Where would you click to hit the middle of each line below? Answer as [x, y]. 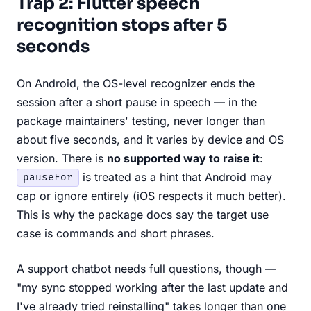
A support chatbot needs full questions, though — [146, 268]
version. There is [62, 158]
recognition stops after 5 [122, 25]
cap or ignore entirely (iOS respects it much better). [151, 195]
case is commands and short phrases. [116, 233]
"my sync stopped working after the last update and [152, 287]
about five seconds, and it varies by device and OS [150, 139]
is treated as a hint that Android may [176, 177]
